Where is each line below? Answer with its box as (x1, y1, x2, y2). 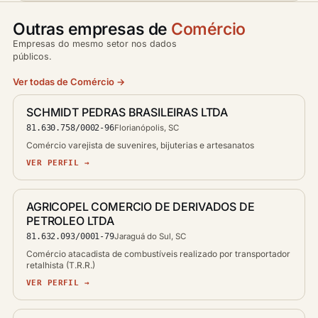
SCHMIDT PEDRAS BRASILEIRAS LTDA (26, 105, 229, 119)
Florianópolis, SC (114, 123, 179, 133)
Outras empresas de (13, 19, 172, 39)
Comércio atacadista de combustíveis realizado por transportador (26, 248, 290, 259)
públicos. (13, 51, 52, 62)
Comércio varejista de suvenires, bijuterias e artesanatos (26, 140, 254, 150)
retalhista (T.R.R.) (26, 260, 95, 270)
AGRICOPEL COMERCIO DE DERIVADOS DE (26, 199, 255, 214)
